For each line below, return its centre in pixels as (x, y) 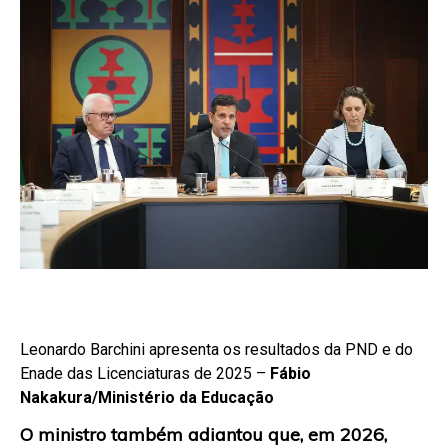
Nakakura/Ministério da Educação (147, 398)
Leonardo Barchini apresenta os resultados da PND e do (216, 350)
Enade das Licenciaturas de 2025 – (145, 374)
